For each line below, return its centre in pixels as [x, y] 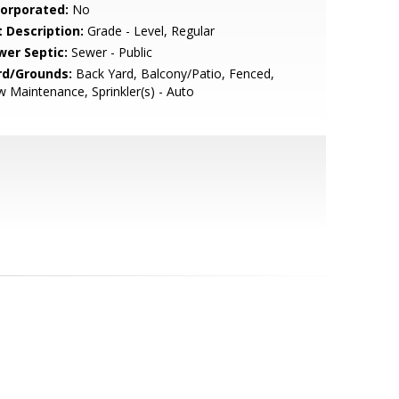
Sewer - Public [110, 52]
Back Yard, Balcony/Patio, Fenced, [173, 73]
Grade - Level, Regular [149, 31]
